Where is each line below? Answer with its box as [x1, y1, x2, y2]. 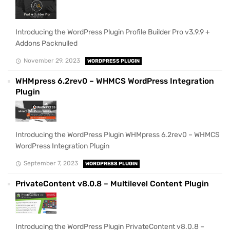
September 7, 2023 [23, 159, 78, 167]
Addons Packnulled [15, 39, 78, 48]
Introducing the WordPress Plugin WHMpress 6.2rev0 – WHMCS [15, 130, 220, 139]
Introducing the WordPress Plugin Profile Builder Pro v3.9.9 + [15, 27, 210, 36]
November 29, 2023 [23, 56, 80, 64]
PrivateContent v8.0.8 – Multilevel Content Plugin [15, 179, 209, 188]
